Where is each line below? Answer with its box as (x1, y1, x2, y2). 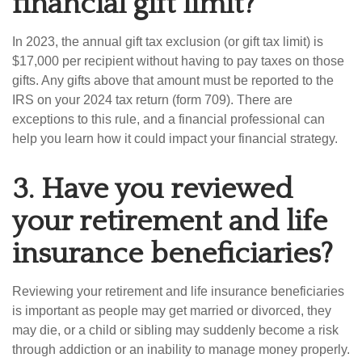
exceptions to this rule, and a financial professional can (12, 112, 325, 126)
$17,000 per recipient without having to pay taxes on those (12, 54, 344, 68)
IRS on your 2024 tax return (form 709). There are (12, 93, 293, 107)
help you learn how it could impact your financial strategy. (12, 132, 338, 145)
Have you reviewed (41, 173, 293, 205)
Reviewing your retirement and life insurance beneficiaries (12, 284, 344, 298)
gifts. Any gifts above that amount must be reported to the (12, 74, 334, 87)
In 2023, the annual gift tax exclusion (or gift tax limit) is (12, 35, 323, 48)
